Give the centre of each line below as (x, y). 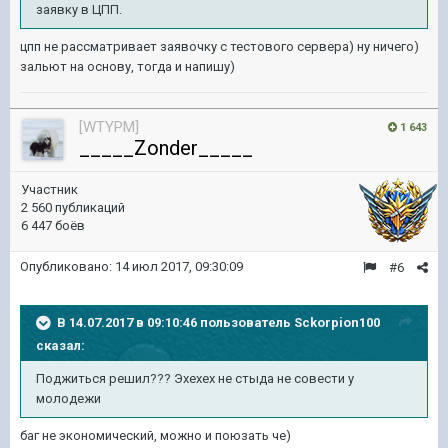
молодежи (68, 398)
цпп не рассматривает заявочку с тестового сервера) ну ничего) (219, 46)
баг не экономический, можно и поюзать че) (155, 435)
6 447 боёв (53, 225)
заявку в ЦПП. (79, 9)
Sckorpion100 (337, 322)
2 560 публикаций (73, 207)
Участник (49, 189)
